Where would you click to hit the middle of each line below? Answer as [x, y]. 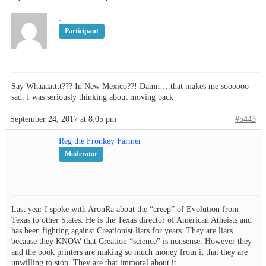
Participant [82, 31]
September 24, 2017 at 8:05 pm [63, 119]
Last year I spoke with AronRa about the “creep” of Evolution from [125, 210]
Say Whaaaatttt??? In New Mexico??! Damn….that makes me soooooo [130, 87]
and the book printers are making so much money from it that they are [129, 252]
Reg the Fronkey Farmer [100, 141]
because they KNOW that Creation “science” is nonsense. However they [132, 242]
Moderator [81, 154]
